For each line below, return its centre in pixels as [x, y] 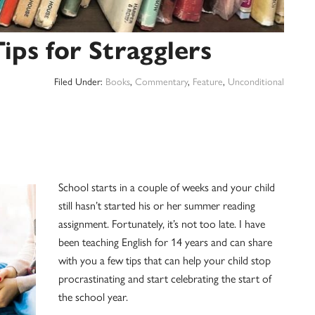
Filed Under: [80, 82]
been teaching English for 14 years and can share [165, 242]
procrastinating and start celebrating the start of [165, 279]
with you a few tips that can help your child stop [165, 261]
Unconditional [256, 82]
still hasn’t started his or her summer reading [157, 206]
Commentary [161, 82]
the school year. [93, 297]
